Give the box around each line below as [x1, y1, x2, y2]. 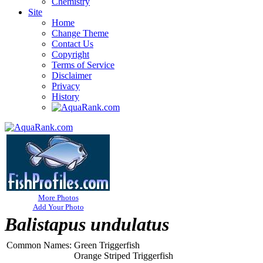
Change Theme [52, 28, 109, 38]
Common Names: [6, 240, 72, 250]
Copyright [52, 49, 89, 59]
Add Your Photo [32, 203, 84, 211]
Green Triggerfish [74, 240, 140, 250]
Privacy [52, 81, 80, 91]
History [52, 92, 79, 102]
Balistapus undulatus [5, 214, 169, 235]
